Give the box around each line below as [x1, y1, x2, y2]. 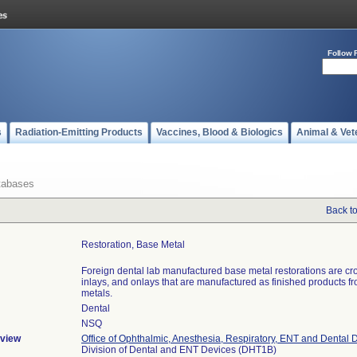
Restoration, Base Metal [81, 239, 185, 250]
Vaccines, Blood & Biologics [156, 127, 283, 138]
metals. [81, 288, 112, 299]
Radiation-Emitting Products [15, 127, 143, 138]
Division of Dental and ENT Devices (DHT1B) [81, 344, 277, 355]
